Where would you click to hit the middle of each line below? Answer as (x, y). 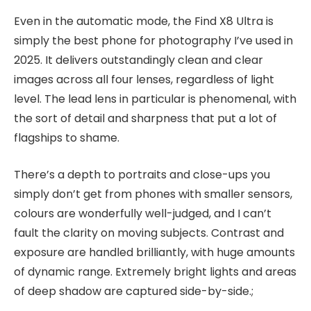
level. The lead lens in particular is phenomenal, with (155, 99)
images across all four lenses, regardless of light (144, 80)
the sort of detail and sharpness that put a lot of (145, 119)
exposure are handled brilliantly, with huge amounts (154, 252)
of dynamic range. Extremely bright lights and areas (155, 271)
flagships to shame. (67, 138)
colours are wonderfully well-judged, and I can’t (143, 213)
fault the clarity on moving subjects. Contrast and (149, 233)
